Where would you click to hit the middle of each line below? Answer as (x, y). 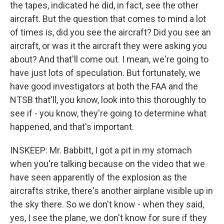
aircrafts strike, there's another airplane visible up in (111, 191)
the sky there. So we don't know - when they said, (107, 204)
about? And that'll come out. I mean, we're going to (109, 59)
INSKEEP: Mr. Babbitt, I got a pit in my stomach (101, 150)
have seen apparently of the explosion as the (98, 177)
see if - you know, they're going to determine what (108, 113)
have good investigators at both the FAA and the (104, 86)
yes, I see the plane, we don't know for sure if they (108, 218)
